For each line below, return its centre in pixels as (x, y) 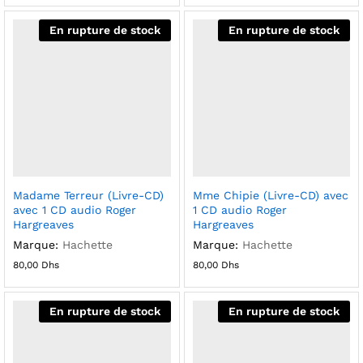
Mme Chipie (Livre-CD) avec (270, 196)
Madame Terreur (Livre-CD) (88, 196)
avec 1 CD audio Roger (75, 210)
